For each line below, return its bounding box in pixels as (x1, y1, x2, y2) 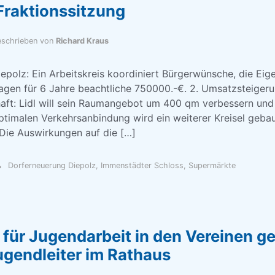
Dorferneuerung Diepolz (7, 161, 96, 170)
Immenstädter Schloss (100, 161, 184, 170)
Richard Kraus (55, 36, 109, 45)
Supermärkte (188, 161, 236, 170)
